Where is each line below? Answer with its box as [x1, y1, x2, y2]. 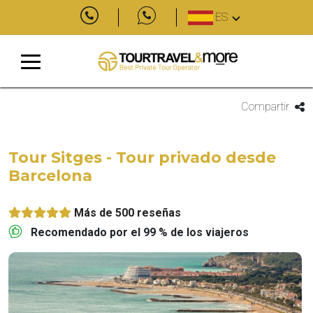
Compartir [240, 100, 289, 113]
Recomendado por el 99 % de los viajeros [31, 226, 249, 239]
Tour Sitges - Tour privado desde [8, 148, 276, 167]
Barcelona [8, 166, 92, 185]
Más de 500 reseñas [74, 206, 181, 219]
